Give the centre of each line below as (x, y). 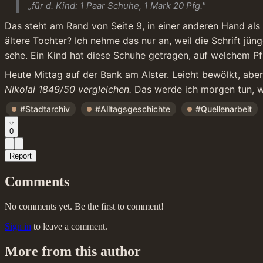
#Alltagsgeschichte (133, 109)
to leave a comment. (70, 226)
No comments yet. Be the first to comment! (84, 206)
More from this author (73, 251)
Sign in (18, 226)
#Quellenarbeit (224, 109)
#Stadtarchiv (45, 109)
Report (21, 156)
